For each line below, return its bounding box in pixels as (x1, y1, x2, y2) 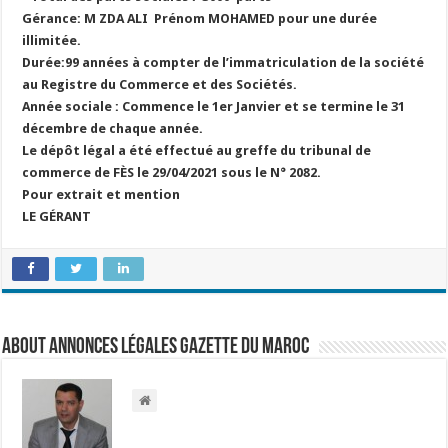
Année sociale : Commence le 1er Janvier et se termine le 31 (22, 99, 406, 114)
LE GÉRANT (22, 209, 92, 224)
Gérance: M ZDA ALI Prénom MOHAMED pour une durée (22, 11, 378, 26)
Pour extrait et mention (22, 187, 181, 202)
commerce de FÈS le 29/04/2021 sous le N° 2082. (22, 165, 322, 180)
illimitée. (22, 33, 82, 48)
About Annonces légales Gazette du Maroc (2, 336, 310, 359)
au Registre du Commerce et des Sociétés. (22, 77, 298, 92)
